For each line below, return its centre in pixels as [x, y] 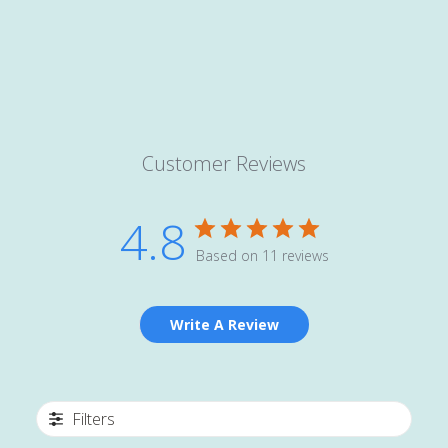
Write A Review [224, 324]
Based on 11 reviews [262, 255]
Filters [93, 418]
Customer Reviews [224, 163]
